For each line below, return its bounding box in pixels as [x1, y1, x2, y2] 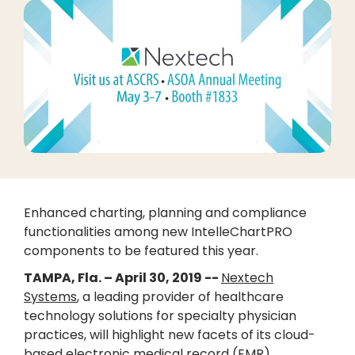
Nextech [221, 269, 273, 287]
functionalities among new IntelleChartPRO [24, 223, 292, 241]
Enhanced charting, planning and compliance [24, 204, 307, 222]
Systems [24, 288, 77, 306]
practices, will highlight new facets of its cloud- [24, 326, 315, 344]
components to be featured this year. [24, 242, 258, 260]
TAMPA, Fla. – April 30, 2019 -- [24, 269, 221, 287]
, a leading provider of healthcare [77, 288, 284, 306]
